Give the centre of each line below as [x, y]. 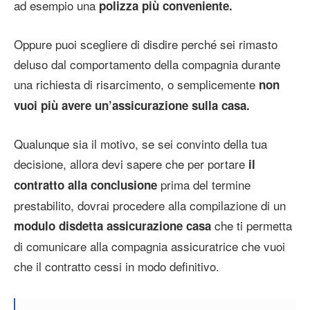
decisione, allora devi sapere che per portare [131, 163]
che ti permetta [252, 225]
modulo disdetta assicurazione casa [112, 225]
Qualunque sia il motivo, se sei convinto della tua [140, 143]
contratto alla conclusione [85, 184]
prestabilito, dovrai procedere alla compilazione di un [150, 205]
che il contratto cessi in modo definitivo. [117, 266]
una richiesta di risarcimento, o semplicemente [136, 84]
